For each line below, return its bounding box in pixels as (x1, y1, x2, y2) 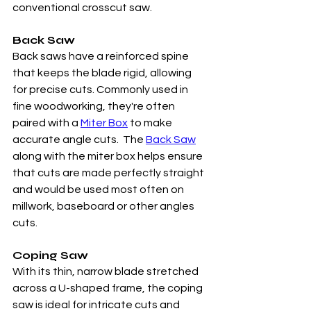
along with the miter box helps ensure (12, 151, 205, 162)
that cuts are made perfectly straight (12, 167, 206, 178)
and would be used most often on (12, 184, 186, 195)
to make (128, 117, 174, 128)
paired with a (12, 117, 81, 128)
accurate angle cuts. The (12, 134, 146, 145)
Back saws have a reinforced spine (12, 51, 191, 62)
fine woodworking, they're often (12, 101, 177, 112)
